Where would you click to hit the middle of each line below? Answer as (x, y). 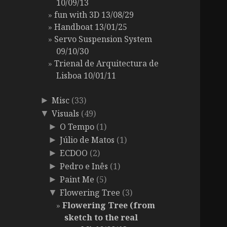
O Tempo (77, 127)
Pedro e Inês (84, 166)
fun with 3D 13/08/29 (94, 15)
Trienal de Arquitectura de (107, 64)
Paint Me (77, 180)
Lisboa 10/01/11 (86, 76)
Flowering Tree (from (109, 205)
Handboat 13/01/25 (91, 27)
